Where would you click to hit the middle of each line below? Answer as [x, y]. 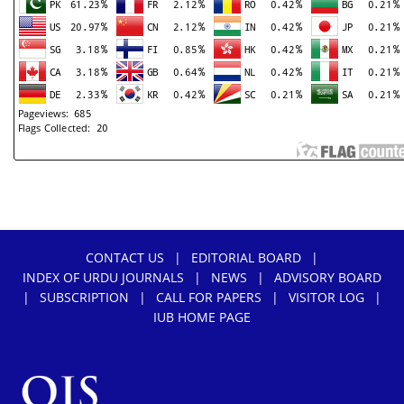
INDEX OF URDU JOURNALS [103, 277]
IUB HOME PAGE [202, 317]
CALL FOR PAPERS [209, 297]
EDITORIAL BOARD [246, 257]
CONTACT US [125, 257]
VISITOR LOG [326, 297]
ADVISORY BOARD [328, 277]
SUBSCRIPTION [84, 297]
